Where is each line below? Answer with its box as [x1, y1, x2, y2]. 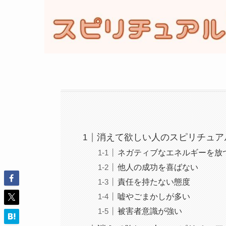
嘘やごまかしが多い [117, 192, 190, 201]
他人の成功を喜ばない [117, 162, 198, 172]
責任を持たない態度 [117, 177, 190, 187]
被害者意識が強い [117, 206, 182, 216]
